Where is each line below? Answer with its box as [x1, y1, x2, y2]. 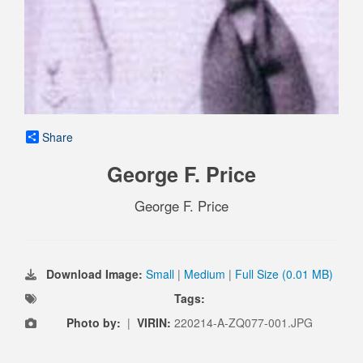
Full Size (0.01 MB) [235, 265, 333, 282]
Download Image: [46, 265, 146, 282]
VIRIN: [137, 314, 174, 331]
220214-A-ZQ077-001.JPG [174, 314, 313, 331]
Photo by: [66, 314, 121, 331]
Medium [184, 265, 225, 282]
